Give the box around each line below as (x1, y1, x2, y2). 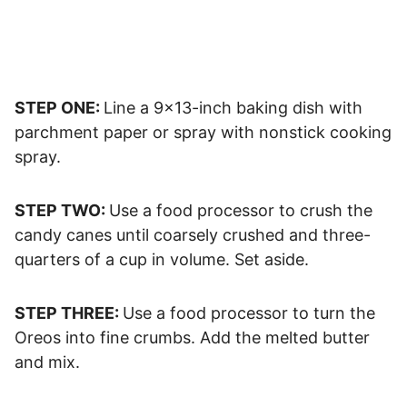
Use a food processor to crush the (109, 200, 372, 220)
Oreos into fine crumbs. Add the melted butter (15, 327, 370, 347)
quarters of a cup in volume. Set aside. (15, 249, 309, 269)
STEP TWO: (15, 200, 109, 220)
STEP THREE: (15, 303, 123, 323)
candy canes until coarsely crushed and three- (15, 224, 371, 244)
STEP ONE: (15, 97, 104, 117)
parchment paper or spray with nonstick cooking (15, 122, 392, 142)
